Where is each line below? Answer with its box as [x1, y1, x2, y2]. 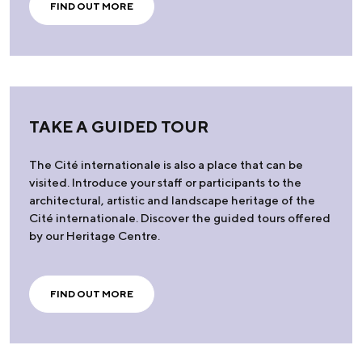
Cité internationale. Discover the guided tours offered [29, 211, 330, 225]
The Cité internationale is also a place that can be [29, 158, 303, 172]
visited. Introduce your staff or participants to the [29, 175, 301, 190]
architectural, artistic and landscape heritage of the [29, 193, 315, 208]
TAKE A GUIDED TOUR [29, 117, 208, 137]
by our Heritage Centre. [29, 229, 160, 243]
